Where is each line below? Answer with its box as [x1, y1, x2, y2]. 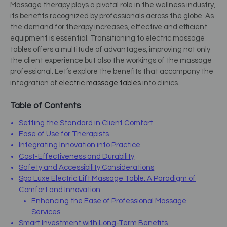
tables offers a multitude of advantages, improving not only [10, 45, 210, 53]
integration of [10, 79, 59, 87]
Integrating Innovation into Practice [19, 141, 141, 149]
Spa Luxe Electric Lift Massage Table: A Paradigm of [19, 175, 196, 183]
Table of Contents [10, 101, 81, 111]
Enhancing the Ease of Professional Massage [31, 197, 187, 205]
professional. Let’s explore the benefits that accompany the [10, 67, 213, 75]
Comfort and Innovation [19, 186, 101, 194]
